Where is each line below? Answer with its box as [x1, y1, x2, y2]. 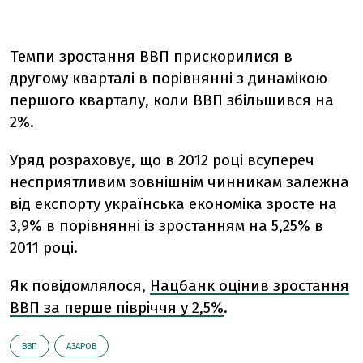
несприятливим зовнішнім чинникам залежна [10, 173, 349, 191]
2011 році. [10, 238, 78, 257]
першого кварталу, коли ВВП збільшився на [10, 91, 334, 109]
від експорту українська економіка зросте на [10, 194, 337, 213]
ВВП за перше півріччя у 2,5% [10, 298, 224, 317]
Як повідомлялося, [10, 276, 150, 295]
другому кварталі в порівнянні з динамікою [10, 69, 327, 88]
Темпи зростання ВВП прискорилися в [10, 47, 293, 66]
